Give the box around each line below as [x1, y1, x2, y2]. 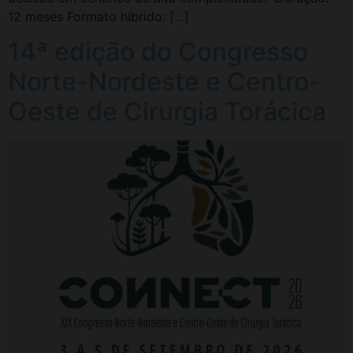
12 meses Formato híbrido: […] [8, 8, 189, 24]
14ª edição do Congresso [8, 36, 308, 68]
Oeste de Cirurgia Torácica [8, 96, 326, 128]
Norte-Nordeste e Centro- [8, 66, 321, 98]
